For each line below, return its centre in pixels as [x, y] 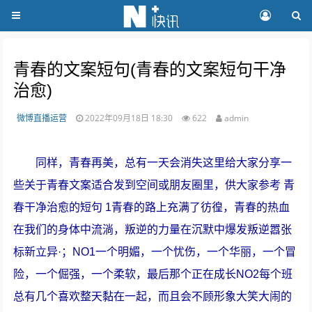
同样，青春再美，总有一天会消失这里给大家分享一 [164, 163]
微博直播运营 [42, 118]
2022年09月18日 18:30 [130, 118]
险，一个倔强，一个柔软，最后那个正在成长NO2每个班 [153, 274]
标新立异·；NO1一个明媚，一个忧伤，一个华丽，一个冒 [155, 252]
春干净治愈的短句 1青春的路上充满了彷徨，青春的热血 [152, 207]
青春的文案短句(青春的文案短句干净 [150, 69]
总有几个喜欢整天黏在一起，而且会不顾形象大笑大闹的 [153, 296]
